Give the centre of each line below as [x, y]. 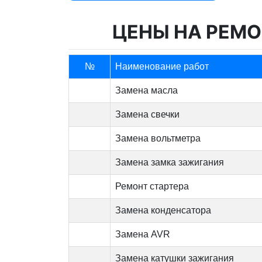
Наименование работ [163, 67]
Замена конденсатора [163, 211]
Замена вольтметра [158, 139]
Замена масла [146, 91]
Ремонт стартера [152, 187]
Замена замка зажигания [170, 163]
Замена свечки [147, 115]
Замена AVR [143, 235]
